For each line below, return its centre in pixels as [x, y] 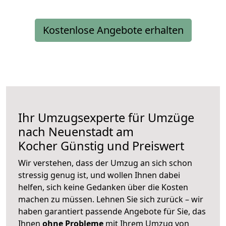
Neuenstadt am [91, 132]
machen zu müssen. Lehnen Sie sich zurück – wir [111, 200]
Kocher [38, 146]
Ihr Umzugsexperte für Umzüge [106, 118]
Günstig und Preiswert [121, 146]
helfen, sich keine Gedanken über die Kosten [103, 187]
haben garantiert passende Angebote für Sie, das [112, 212]
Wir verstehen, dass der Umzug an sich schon [105, 163]
